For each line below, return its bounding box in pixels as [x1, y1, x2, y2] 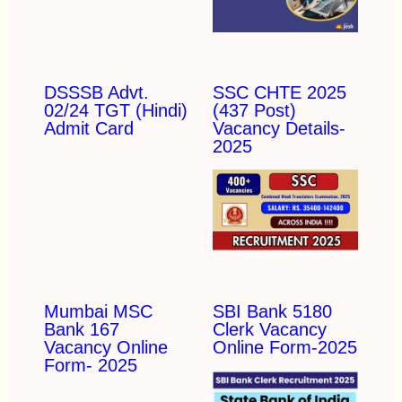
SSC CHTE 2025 [212, 82, 346, 102]
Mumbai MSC [43, 301, 153, 322]
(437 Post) [212, 100, 296, 120]
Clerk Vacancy [212, 319, 327, 340]
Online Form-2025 [212, 337, 357, 358]
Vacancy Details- [212, 118, 345, 138]
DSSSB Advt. [43, 82, 149, 102]
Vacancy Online [43, 337, 168, 358]
